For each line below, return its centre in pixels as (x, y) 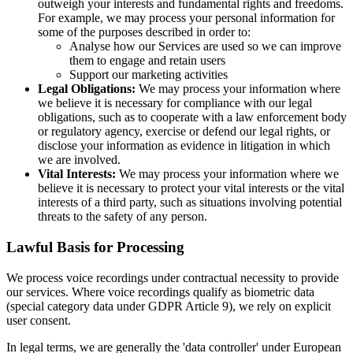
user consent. (39, 320)
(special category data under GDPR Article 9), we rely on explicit (169, 306)
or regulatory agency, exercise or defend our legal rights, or (184, 132)
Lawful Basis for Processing (95, 247)
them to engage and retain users (147, 61)
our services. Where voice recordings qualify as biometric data (160, 292)
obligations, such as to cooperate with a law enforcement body (192, 117)
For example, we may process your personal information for (186, 18)
